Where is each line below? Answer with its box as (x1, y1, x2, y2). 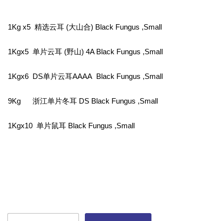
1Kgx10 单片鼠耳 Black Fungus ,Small (8, 122, 135, 130)
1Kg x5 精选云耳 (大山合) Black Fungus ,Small (8, 23, 162, 32)
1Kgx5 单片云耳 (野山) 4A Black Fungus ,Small (8, 48, 163, 56)
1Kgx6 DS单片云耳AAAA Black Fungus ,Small (8, 73, 163, 81)
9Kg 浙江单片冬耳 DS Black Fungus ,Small (8, 97, 158, 106)
